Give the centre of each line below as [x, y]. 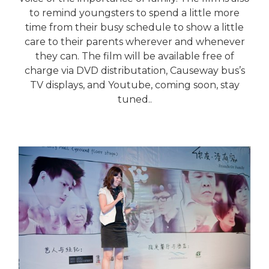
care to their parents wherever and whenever [134, 42]
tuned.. [134, 99]
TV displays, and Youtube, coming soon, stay [134, 85]
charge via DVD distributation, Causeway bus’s [134, 71]
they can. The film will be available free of [134, 56]
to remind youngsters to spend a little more [134, 13]
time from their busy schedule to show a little [134, 27]
